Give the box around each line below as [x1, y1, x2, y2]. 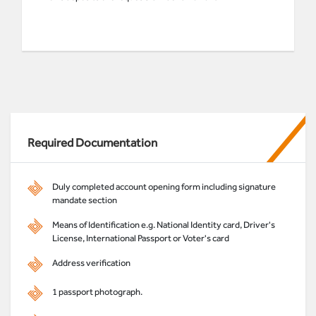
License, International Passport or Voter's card [52, 232, 229, 243]
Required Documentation [28, 135, 157, 150]
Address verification [52, 257, 130, 268]
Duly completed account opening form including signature [52, 181, 276, 192]
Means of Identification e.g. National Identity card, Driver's [52, 219, 275, 230]
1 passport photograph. [52, 286, 142, 297]
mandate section [52, 194, 117, 205]
